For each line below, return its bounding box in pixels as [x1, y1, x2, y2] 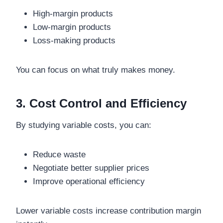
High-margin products [33, 9, 113, 19]
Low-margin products [33, 22, 111, 32]
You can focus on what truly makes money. [16, 65, 175, 75]
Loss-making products [33, 36, 115, 46]
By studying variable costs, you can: [16, 120, 151, 130]
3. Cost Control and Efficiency [16, 97, 187, 111]
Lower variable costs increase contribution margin [16, 206, 201, 216]
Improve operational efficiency [33, 177, 145, 187]
